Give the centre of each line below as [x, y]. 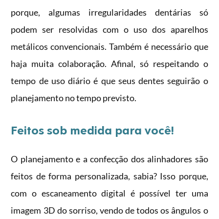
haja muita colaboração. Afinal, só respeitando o [109, 63]
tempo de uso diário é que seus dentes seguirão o [109, 80]
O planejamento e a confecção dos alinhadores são [109, 159]
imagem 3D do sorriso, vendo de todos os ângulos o [109, 210]
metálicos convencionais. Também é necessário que [109, 46]
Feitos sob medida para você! [93, 129]
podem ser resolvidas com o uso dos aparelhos [109, 29]
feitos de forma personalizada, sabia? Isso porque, [109, 176]
